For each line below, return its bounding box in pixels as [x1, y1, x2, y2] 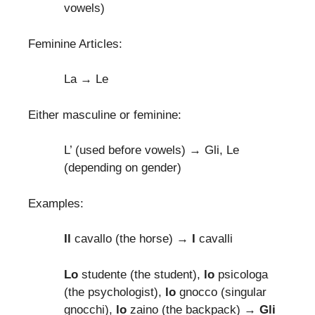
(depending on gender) [64, 161, 181, 175]
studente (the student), [78, 267, 200, 281]
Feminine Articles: [28, 37, 122, 51]
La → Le [64, 72, 108, 86]
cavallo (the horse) [71, 232, 173, 246]
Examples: [28, 196, 84, 210]
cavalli [199, 232, 233, 246]
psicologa [214, 267, 268, 281]
